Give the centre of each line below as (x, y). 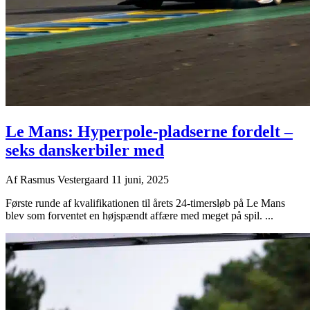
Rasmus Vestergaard (66, 179)
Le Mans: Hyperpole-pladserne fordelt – (149, 131)
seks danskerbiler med (85, 150)
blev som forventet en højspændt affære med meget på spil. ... (139, 215)
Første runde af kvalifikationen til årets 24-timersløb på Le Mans (145, 203)
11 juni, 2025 (140, 179)
